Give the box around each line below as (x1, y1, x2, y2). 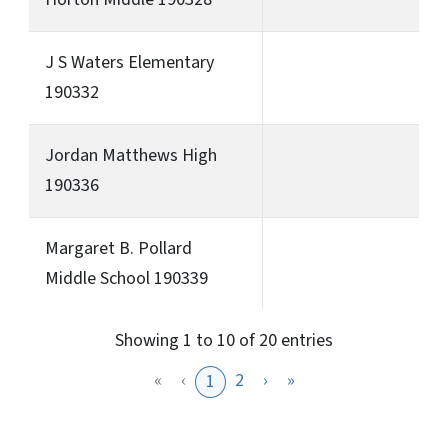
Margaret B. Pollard (45, 235, 192, 261)
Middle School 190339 (45, 265, 208, 291)
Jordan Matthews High (45, 142, 217, 168)
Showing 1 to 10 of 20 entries (115, 327, 333, 353)
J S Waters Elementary (45, 49, 214, 75)
